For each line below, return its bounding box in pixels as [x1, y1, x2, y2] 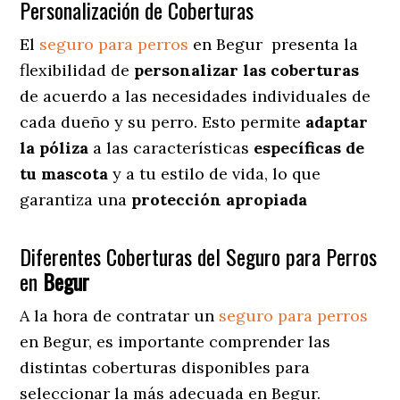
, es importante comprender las [88, 330, 331, 352]
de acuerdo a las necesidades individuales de [20, 85, 371, 106]
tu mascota [20, 162, 109, 184]
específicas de [249, 137, 365, 158]
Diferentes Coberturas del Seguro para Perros [20, 239, 378, 272]
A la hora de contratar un [20, 304, 220, 326]
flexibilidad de [20, 59, 135, 80]
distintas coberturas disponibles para [20, 356, 311, 378]
